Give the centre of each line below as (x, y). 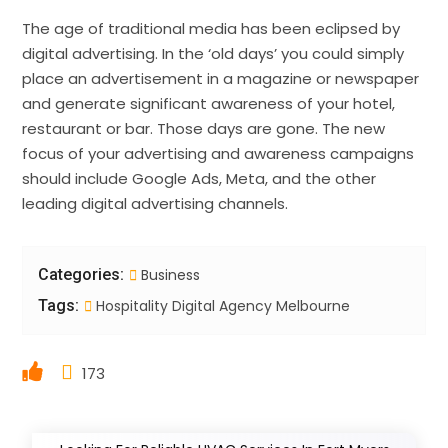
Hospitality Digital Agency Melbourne (221, 305)
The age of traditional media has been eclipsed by (211, 28)
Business (171, 274)
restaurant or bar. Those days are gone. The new (204, 128)
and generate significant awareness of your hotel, (209, 103)
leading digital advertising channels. (155, 203)
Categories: (81, 274)
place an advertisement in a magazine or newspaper (221, 78)
